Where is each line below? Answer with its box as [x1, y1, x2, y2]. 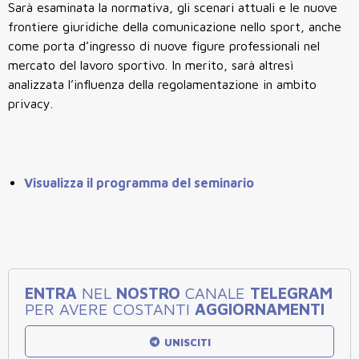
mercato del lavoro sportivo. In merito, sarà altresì [8, 57, 294, 72]
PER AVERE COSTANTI [25, 299, 195, 318]
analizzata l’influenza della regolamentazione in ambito [8, 76, 317, 91]
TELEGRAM [250, 283, 333, 302]
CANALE [180, 283, 250, 302]
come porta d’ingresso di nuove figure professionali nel [8, 38, 320, 53]
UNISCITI [161, 335, 212, 349]
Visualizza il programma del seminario [24, 175, 254, 190]
